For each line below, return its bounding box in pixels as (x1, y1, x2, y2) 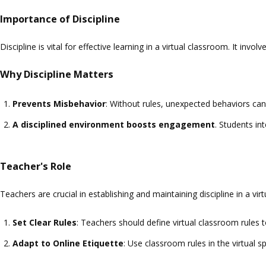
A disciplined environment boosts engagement (12, 119, 215, 131)
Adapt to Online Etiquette (12, 237, 123, 249)
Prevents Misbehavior (12, 98, 106, 110)
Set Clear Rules (12, 216, 77, 228)
